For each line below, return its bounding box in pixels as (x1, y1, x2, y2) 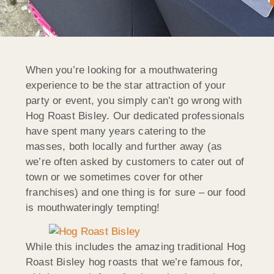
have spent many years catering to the (26, 125, 206, 137)
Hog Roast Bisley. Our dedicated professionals (26, 109, 245, 122)
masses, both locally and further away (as (26, 140, 223, 152)
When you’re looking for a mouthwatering (26, 64, 217, 76)
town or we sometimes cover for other (26, 171, 204, 183)
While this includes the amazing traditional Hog (26, 241, 246, 253)
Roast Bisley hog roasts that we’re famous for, (26, 256, 243, 268)
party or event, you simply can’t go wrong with (26, 94, 242, 106)
